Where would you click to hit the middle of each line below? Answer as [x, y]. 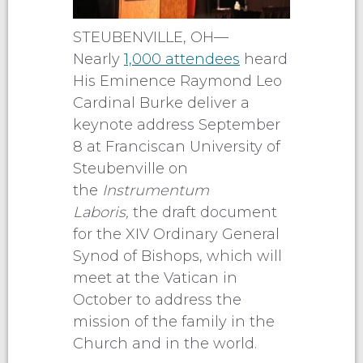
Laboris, [103, 212]
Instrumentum [156, 190]
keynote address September [177, 124]
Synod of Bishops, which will [177, 256]
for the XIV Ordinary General [176, 234]
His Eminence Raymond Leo [177, 81]
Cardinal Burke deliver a [161, 102]
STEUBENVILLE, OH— [151, 37]
